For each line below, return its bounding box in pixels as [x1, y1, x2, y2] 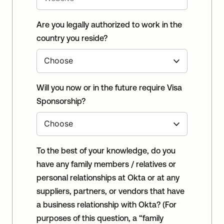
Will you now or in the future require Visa [36, 82, 182, 92]
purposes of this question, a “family [36, 213, 163, 222]
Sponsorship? [36, 96, 85, 105]
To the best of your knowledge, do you [36, 145, 175, 155]
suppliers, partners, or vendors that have [36, 186, 184, 195]
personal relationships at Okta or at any [36, 172, 179, 182]
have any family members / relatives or [36, 159, 176, 168]
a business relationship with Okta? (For [36, 199, 162, 209]
